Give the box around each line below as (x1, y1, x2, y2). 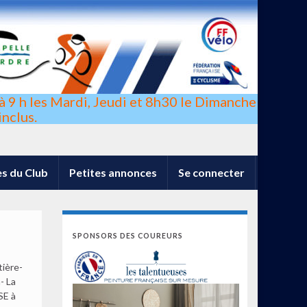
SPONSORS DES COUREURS (73, 232, 183, 240)
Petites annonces (69, 166, 157, 179)
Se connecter (178, 166, 245, 179)
